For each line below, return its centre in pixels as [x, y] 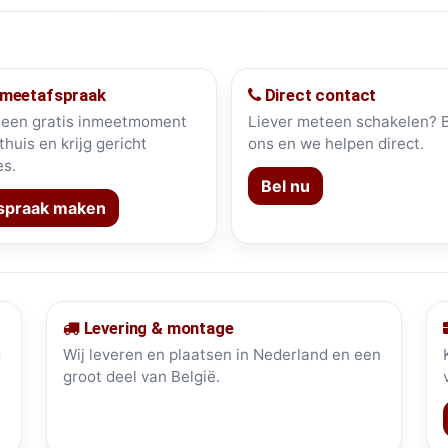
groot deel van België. [141, 377]
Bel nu [285, 186]
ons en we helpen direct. [335, 144]
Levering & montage [156, 328]
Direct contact [318, 95]
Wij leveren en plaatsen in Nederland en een [221, 355]
